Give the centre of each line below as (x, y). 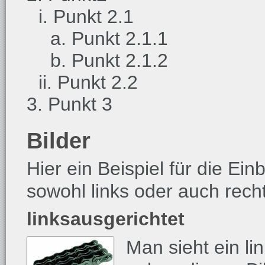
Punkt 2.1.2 (120, 60)
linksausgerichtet (106, 219)
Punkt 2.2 (98, 82)
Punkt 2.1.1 (120, 38)
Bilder (59, 140)
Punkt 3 (80, 104)
